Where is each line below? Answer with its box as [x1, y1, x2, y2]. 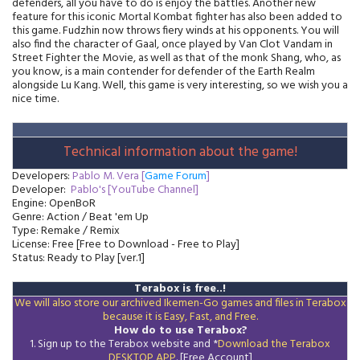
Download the [218, 334, 290, 354]
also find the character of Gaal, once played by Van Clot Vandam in [12, 35, 333, 54]
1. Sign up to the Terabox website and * [30, 334, 218, 354]
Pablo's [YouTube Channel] [71, 180, 198, 199]
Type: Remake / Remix [12, 221, 120, 240]
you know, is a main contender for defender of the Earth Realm [12, 62, 315, 81]
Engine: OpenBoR [12, 194, 96, 213]
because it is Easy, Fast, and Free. [102, 307, 258, 326]
